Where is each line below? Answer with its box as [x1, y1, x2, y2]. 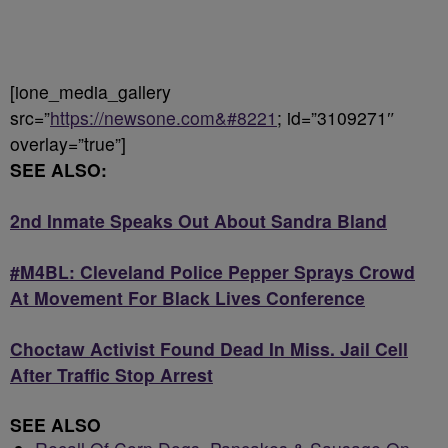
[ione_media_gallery [10, 78, 171, 104]
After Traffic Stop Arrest [10, 361, 213, 387]
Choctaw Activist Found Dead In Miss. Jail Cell [10, 335, 408, 361]
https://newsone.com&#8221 [50, 104, 277, 130]
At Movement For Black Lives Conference [10, 284, 365, 310]
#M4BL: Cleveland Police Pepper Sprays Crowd [10, 258, 415, 284]
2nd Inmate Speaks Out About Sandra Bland [10, 207, 387, 233]
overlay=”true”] [10, 130, 126, 156]
